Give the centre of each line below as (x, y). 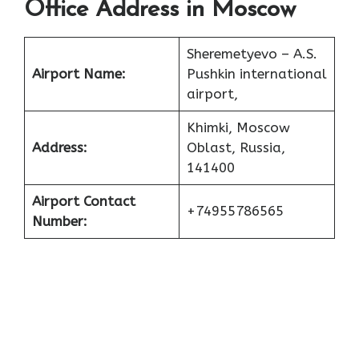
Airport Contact (83, 202)
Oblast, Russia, (236, 148)
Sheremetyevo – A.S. (252, 54)
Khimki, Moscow (238, 128)
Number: (59, 222)
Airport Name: (79, 74)
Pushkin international (256, 74)
